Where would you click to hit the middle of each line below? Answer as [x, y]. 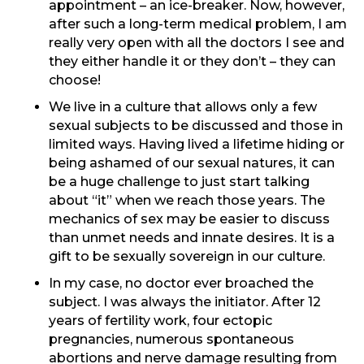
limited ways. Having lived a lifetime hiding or [197, 145]
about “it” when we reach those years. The [187, 201]
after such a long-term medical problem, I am [198, 24]
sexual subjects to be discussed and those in [196, 126]
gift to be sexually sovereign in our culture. [187, 257]
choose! [75, 80]
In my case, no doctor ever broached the [181, 284]
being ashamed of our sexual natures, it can [192, 163]
